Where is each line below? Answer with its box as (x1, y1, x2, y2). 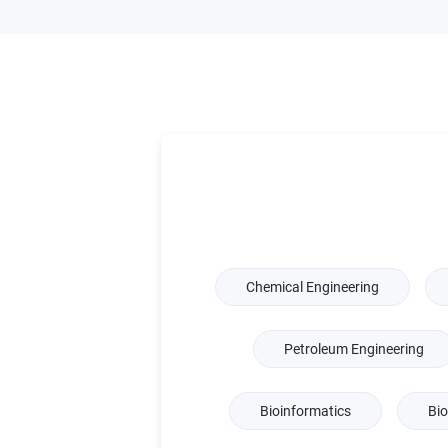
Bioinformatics (259, 403, 351, 420)
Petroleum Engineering (283, 341, 424, 358)
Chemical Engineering (246, 279, 379, 296)
